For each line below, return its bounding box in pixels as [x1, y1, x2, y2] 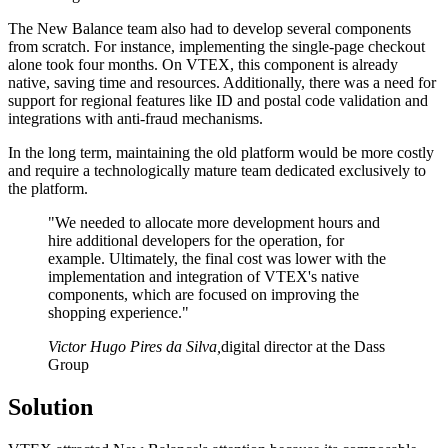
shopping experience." [48, 304, 189, 322]
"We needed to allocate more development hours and [48, 214, 380, 232]
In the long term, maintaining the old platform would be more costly [8, 144, 434, 162]
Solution [8, 394, 93, 421]
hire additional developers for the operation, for [48, 232, 344, 250]
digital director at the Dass [221, 338, 385, 356]
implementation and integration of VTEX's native [48, 268, 359, 286]
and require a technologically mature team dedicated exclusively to [8, 162, 426, 180]
